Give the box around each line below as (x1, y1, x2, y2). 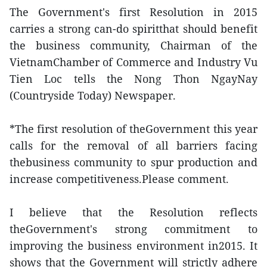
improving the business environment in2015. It (10, 238, 257, 253)
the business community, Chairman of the (10, 38, 257, 52)
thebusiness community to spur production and (10, 155, 257, 169)
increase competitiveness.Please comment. (10, 172, 229, 186)
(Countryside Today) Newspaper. (10, 88, 176, 103)
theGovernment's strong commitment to (10, 222, 257, 236)
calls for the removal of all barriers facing (10, 138, 257, 153)
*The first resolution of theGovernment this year (10, 122, 257, 136)
